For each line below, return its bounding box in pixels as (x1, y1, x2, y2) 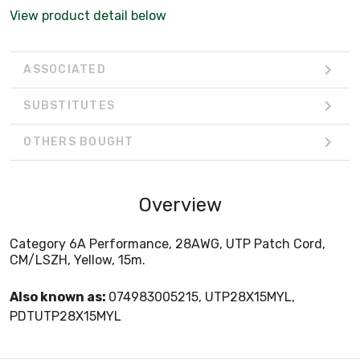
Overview (138, 193, 222, 216)
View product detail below (10, 7, 166, 23)
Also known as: (10, 288, 108, 305)
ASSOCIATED (23, 63, 106, 77)
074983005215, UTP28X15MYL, (108, 288, 295, 305)
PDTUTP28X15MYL (10, 308, 121, 324)
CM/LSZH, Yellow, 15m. (10, 252, 145, 268)
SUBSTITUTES (23, 99, 115, 113)
